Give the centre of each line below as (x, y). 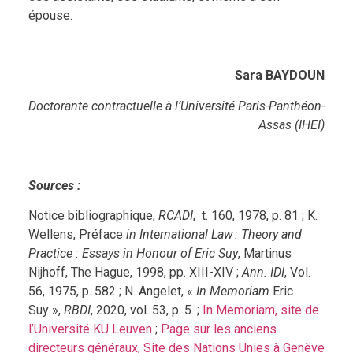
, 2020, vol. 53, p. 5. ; (146, 310)
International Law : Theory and (220, 235)
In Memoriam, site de (260, 310)
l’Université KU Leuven (90, 329)
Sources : (54, 185)
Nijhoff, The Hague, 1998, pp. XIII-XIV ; (135, 273)
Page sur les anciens (218, 329)
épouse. (50, 15)
